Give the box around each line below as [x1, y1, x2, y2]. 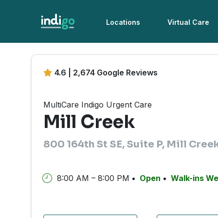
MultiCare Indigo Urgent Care [43, 100, 152, 110]
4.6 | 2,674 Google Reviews [54, 68, 158, 77]
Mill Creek [43, 111, 135, 133]
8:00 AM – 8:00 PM [57, 173, 129, 183]
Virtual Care [167, 18, 210, 26]
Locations [106, 18, 141, 26]
